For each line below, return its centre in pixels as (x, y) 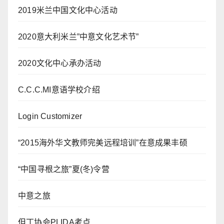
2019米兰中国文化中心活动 (68, 10)
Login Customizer (50, 116)
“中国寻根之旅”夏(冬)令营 (64, 169)
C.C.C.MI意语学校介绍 (59, 90)
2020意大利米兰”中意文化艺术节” (78, 37)
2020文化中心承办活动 (60, 63)
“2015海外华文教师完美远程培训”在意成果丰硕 (103, 143)
